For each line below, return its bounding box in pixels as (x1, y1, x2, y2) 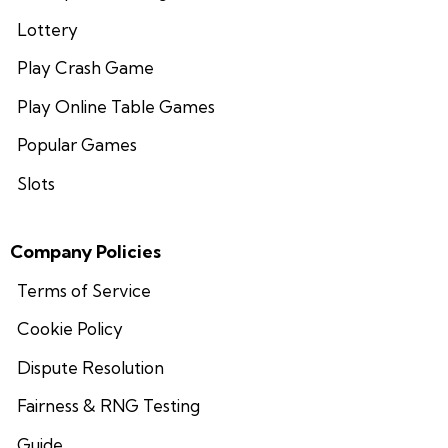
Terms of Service (16, 279, 151, 301)
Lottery (16, 18, 78, 40)
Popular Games (16, 134, 137, 156)
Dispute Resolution (16, 356, 164, 378)
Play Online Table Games (16, 95, 215, 117)
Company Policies (10, 240, 161, 264)
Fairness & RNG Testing (16, 395, 200, 417)
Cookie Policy (16, 318, 123, 340)
